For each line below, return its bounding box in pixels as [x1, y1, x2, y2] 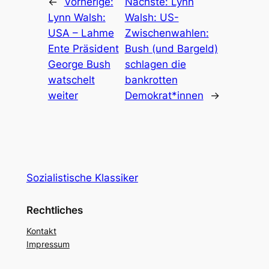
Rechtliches [26, 204, 83, 216]
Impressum [26, 238, 70, 249]
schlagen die [124, 58, 186, 71]
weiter [47, 89, 78, 102]
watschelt [47, 74, 95, 86]
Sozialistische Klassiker [26, 172, 138, 184]
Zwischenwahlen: [124, 27, 209, 40]
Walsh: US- [124, 11, 179, 24]
